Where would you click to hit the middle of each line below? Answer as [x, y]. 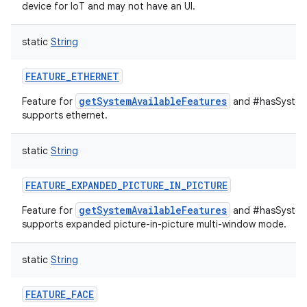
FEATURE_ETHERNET [72, 76]
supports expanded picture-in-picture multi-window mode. [154, 224]
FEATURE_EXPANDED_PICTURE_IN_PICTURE [126, 185]
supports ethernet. [65, 115]
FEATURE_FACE [60, 294]
